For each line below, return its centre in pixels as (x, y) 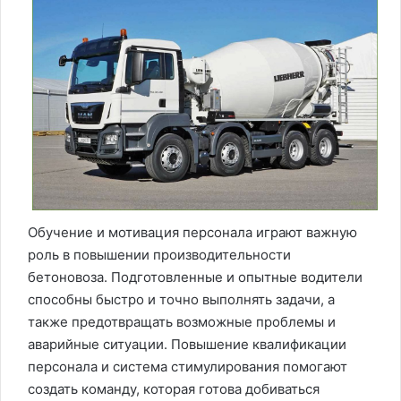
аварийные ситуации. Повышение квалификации (187, 344)
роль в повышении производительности (159, 254)
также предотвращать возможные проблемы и (182, 321)
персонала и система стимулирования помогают (188, 366)
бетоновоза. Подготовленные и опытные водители (195, 277)
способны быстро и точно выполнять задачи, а (181, 299)
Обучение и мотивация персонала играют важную (192, 232)
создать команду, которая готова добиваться (174, 388)
